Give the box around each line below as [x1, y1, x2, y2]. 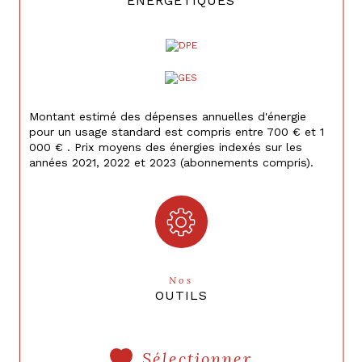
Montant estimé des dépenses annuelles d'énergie [29, 110, 306, 124]
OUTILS [154, 287, 208, 303]
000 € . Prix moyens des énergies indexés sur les [29, 141, 302, 154]
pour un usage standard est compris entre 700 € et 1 [29, 125, 324, 139]
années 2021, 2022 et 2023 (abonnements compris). [29, 156, 314, 170]
